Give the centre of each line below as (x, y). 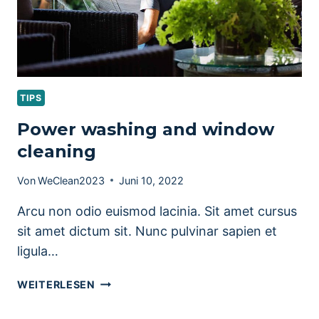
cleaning (57, 151)
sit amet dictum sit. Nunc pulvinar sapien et (147, 231)
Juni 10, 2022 (152, 180)
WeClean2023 (72, 180)
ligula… (38, 251)
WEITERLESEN (56, 284)
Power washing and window (146, 129)
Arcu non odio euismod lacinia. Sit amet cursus (157, 211)
